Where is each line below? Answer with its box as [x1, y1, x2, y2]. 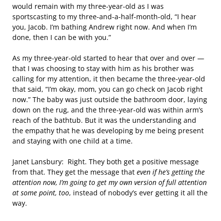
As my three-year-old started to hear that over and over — [12, 53, 204, 63]
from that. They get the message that [12, 167, 137, 177]
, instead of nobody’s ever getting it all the [69, 188, 208, 197]
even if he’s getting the [137, 167, 205, 177]
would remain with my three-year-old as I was [12, 1, 164, 11]
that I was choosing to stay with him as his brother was [12, 64, 194, 73]
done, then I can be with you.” [12, 33, 111, 42]
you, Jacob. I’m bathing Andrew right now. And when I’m [12, 22, 197, 32]
